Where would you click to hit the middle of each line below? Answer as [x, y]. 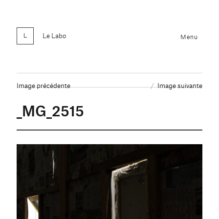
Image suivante [180, 85]
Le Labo [55, 35]
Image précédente [44, 85]
